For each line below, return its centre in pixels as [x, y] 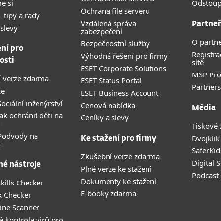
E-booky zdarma [109, 193]
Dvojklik [206, 138]
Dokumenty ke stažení [119, 181]
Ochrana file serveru [115, 11]
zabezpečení [102, 31]
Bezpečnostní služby [115, 43]
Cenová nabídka [108, 105]
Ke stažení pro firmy [119, 138]
